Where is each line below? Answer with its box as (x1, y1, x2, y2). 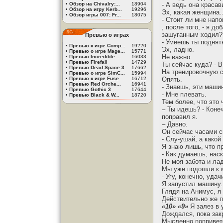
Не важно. (162, 53, 192, 61)
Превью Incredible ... (69, 54, 121, 59)
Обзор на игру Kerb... (69, 6, 122, 12)
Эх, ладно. (162, 46, 194, 53)
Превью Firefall (69, 59, 108, 65)
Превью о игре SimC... (69, 70, 125, 76)
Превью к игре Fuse (69, 76, 119, 81)
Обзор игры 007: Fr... (69, 12, 121, 17)
